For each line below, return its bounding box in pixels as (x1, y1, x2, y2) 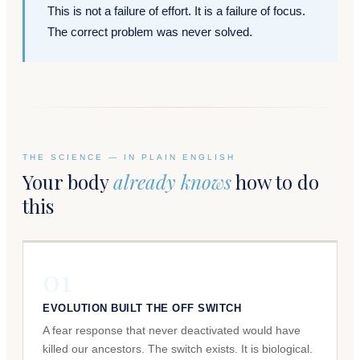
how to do (231, 168, 319, 194)
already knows (113, 168, 231, 194)
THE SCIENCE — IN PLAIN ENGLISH (22, 152, 235, 162)
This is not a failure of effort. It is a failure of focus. (47, 3, 305, 18)
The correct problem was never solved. (47, 24, 252, 39)
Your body (22, 168, 113, 194)
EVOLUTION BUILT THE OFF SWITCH (43, 301, 241, 314)
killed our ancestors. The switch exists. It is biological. (43, 342, 313, 355)
